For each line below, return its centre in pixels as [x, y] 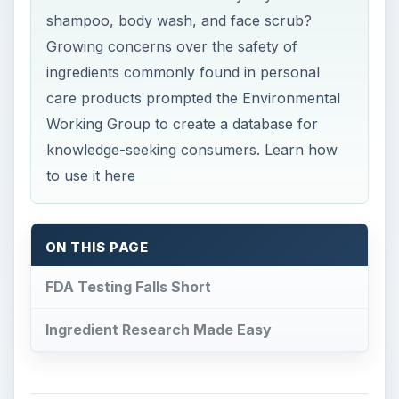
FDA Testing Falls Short [128, 287]
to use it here [91, 176]
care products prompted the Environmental [194, 98]
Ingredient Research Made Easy [158, 329]
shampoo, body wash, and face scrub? [179, 21]
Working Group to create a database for [183, 124]
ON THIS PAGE [97, 247]
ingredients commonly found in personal [183, 73]
